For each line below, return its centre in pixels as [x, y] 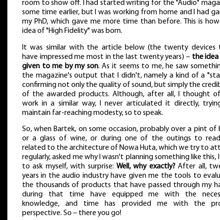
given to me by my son [60, 66]
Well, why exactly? [146, 167]
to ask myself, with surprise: [69, 167]
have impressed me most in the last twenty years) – [107, 57]
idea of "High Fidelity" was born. [72, 31]
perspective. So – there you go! [72, 213]
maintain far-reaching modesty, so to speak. [93, 113]
